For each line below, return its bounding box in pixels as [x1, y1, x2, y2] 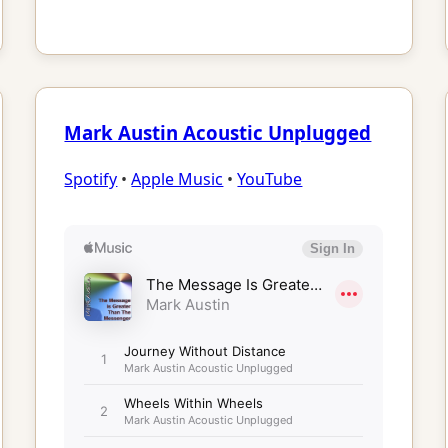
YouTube [237, 168, 303, 191]
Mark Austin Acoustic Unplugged [64, 119, 372, 145]
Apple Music [131, 168, 224, 191]
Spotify [64, 168, 118, 191]
